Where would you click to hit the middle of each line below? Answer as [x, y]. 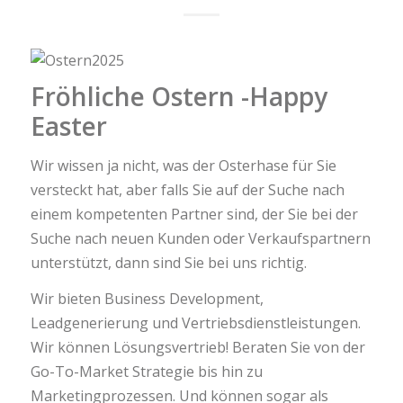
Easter [68, 125]
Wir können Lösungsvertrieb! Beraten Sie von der [197, 348]
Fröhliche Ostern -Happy [179, 96]
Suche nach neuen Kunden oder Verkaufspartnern [200, 238]
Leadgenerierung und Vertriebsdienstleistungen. [195, 323]
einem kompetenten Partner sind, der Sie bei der [194, 214]
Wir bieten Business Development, [147, 299]
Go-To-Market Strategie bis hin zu [146, 372]
